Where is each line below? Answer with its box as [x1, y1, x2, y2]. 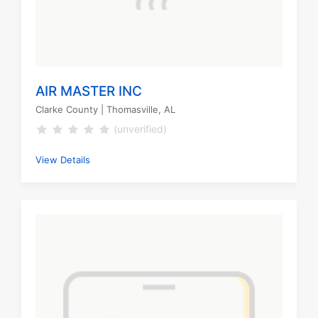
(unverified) [114, 123, 167, 136]
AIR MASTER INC [35, 83, 142, 100]
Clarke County [35, 104, 98, 116]
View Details [35, 154, 90, 166]
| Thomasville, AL [98, 104, 175, 116]
